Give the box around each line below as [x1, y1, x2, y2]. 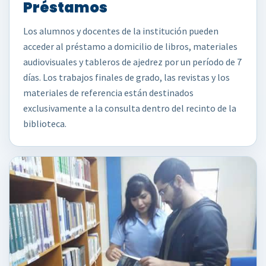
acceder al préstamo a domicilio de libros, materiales [23, 40, 237, 52]
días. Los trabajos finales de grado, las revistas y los [23, 71, 230, 83]
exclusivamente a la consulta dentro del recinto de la [23, 102, 236, 114]
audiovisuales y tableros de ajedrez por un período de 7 [23, 56, 242, 68]
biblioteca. [23, 118, 66, 129]
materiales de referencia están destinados [23, 87, 194, 99]
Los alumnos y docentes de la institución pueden [23, 25, 218, 37]
